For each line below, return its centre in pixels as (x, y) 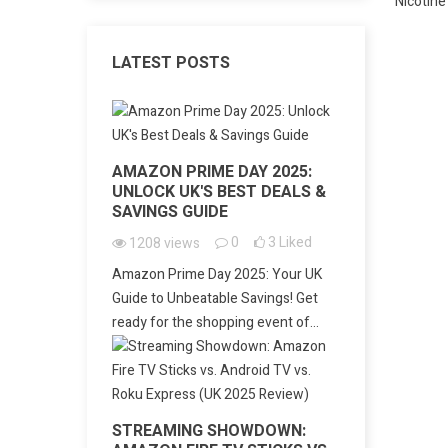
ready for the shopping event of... (215, 322)
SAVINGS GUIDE (170, 212)
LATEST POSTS (171, 63)
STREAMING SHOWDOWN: (209, 431)
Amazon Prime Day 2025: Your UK (217, 274)
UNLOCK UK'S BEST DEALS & (219, 192)
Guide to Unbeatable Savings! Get (215, 298)
